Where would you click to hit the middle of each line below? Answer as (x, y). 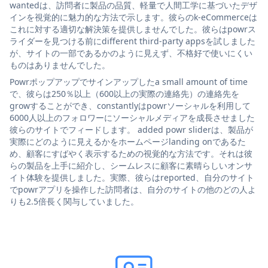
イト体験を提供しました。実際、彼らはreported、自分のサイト (132, 177)
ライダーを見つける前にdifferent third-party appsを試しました (133, 41)
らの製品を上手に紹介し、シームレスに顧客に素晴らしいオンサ (131, 165)
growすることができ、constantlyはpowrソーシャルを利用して (130, 105)
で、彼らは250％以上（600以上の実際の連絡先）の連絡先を (124, 93)
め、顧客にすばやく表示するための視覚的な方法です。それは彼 (131, 153)
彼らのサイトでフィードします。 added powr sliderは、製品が (131, 129)
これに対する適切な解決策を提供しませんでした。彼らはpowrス (133, 29)
